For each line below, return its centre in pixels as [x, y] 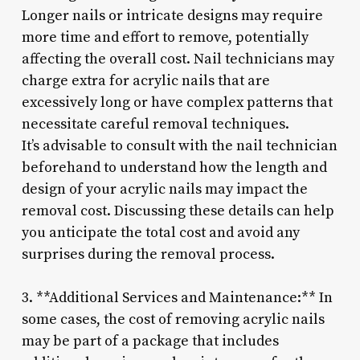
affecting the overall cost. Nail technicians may [178, 59]
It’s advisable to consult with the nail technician [179, 145]
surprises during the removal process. [148, 254]
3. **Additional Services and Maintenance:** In [177, 297]
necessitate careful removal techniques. [155, 124]
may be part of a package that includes [150, 341]
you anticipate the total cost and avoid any [160, 232]
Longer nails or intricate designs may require [172, 15]
